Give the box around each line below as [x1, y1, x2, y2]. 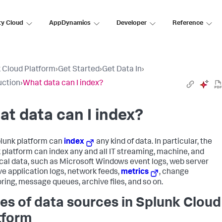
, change [159, 168, 189, 177]
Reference [172, 20, 203, 27]
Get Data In [102, 66, 142, 74]
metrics [121, 168, 149, 177]
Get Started [58, 66, 100, 74]
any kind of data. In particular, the [95, 138, 213, 146]
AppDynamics [49, 20, 91, 27]
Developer [116, 20, 147, 27]
